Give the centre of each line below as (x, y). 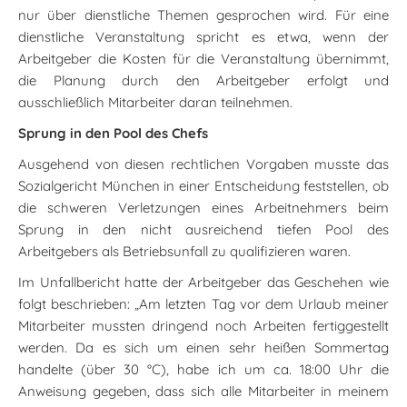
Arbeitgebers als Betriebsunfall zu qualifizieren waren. (184, 251)
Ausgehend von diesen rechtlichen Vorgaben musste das (203, 164)
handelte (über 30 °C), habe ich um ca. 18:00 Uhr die (203, 369)
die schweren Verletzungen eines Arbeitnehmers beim (203, 208)
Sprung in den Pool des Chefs (113, 133)
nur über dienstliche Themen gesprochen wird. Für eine (203, 15)
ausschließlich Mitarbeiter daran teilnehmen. (155, 102)
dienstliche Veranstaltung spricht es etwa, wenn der (203, 37)
